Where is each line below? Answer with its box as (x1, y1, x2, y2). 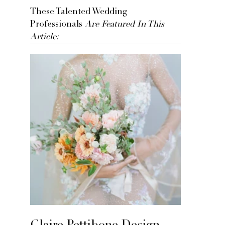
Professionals (30, 21, 85, 29)
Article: (30, 33, 59, 42)
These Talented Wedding (30, 8, 127, 17)
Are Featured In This (85, 21, 164, 29)
